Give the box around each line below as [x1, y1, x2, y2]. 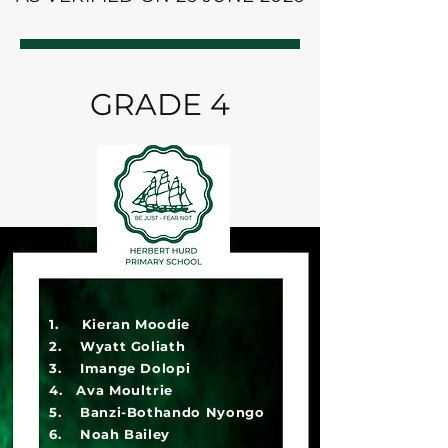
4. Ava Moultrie [49, 382, 174, 398]
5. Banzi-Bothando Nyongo [49, 404, 265, 420]
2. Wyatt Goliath [49, 338, 186, 354]
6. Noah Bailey [49, 426, 171, 442]
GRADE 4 [90, 86, 230, 123]
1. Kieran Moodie [49, 316, 190, 332]
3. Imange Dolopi [49, 360, 191, 376]
